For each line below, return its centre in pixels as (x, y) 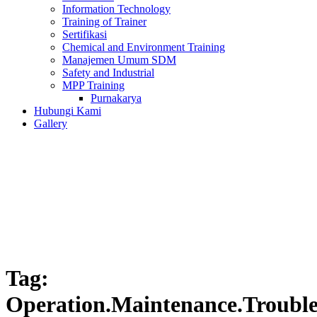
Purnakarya (116, 98)
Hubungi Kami (68, 111)
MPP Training (93, 85)
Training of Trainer (104, 22)
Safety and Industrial (108, 73)
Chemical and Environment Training (144, 47)
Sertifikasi (85, 34)
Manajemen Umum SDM (119, 60)
